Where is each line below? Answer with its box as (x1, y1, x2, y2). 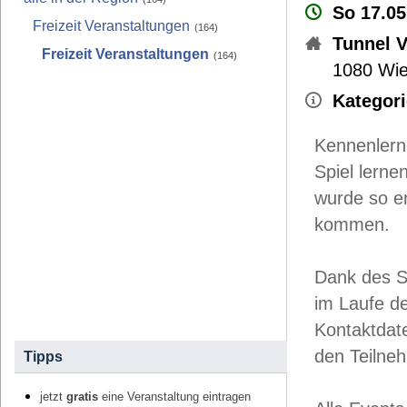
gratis (66, 391, 98, 404)
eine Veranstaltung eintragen (98, 391, 251, 404)
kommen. (314, 214, 390, 235)
